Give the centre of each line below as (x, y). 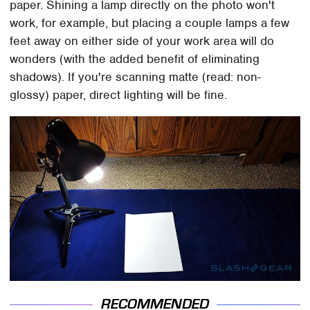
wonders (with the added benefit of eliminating (135, 59)
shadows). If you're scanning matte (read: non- (136, 77)
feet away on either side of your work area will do (142, 41)
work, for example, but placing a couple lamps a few (150, 23)
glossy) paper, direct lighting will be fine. (119, 95)
